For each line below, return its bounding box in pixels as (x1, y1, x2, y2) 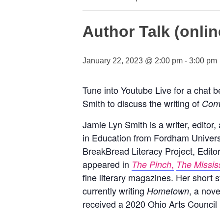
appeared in (82, 158, 132, 170)
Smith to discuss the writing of (82, 97, 202, 110)
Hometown (147, 185, 189, 197)
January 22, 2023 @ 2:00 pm (82, 56, 183, 65)
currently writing (82, 184, 147, 197)
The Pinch (132, 158, 171, 170)
